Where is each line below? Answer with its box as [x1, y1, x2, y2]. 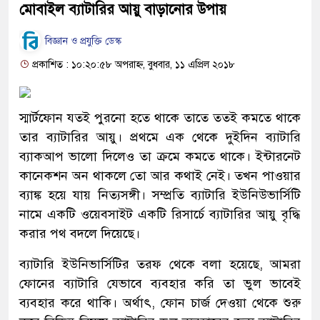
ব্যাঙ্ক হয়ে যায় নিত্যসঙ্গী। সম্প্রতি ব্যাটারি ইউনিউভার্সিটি [19, 186, 301, 203]
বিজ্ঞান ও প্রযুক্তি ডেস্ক [42, 35, 121, 48]
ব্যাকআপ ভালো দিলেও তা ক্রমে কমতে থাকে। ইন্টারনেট [19, 148, 301, 164]
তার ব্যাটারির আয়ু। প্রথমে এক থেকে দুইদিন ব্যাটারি [19, 129, 301, 145]
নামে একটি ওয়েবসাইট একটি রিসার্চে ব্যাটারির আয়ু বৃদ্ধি [19, 206, 301, 222]
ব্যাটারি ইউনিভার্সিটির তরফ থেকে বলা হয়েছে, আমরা [19, 256, 301, 272]
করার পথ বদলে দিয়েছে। [19, 225, 140, 241]
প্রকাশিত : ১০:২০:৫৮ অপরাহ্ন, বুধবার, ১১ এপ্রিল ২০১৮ [29, 58, 235, 71]
